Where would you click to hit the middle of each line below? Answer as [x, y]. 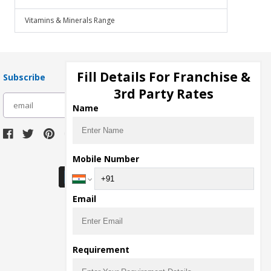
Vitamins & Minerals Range [70, 20]
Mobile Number [106, 159]
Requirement [101, 250]
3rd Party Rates [163, 94]
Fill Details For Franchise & [163, 77]
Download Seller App [132, 158]
